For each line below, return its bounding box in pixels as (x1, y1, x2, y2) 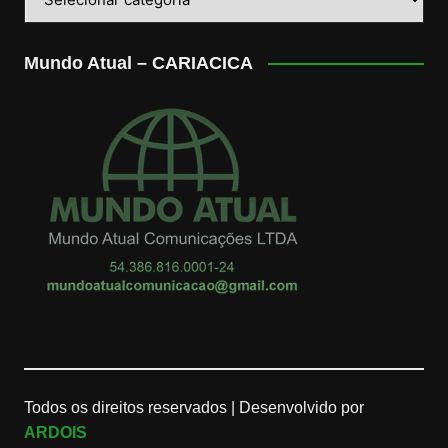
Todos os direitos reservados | (23, 398, 235, 416)
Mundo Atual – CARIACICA (23, 52, 253, 73)
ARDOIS (23, 423, 87, 441)
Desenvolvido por (234, 398, 364, 416)
